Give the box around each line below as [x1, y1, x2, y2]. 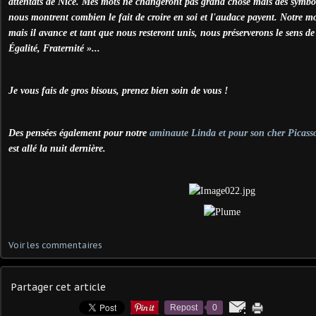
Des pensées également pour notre [8, 127, 150, 138]
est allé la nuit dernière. [8, 142, 106, 154]
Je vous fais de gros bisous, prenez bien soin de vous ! [8, 85, 228, 96]
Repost [170, 302, 197, 312]
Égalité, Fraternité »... [8, 42, 100, 54]
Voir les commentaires [8, 239, 102, 250]
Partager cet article [11, 280, 106, 293]
